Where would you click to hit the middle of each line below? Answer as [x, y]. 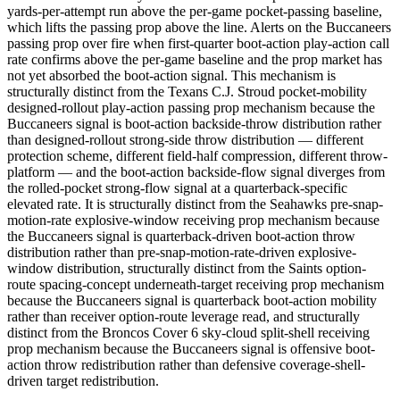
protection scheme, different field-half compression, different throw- [197, 156]
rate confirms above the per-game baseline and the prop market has [195, 60]
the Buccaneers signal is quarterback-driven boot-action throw [181, 237]
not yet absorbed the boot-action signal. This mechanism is [171, 76]
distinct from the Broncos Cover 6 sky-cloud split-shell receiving [188, 333]
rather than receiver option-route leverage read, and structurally [183, 317]
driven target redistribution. [83, 381]
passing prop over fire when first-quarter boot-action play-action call [198, 44]
